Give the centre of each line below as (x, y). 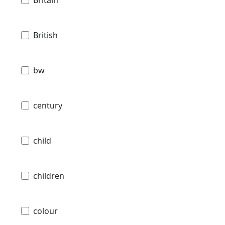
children (49, 176)
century (48, 106)
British (45, 35)
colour (45, 211)
